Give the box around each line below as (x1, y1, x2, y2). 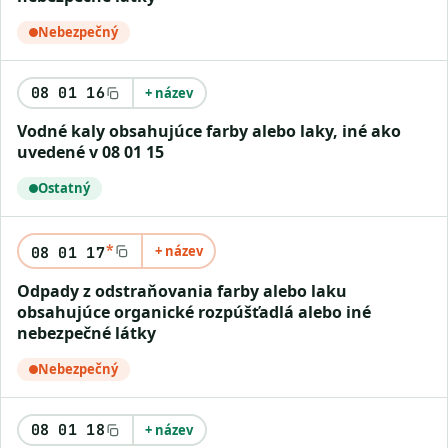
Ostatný (38, 179, 90, 197)
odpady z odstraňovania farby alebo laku (17, 280, 30, 302)
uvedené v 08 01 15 (17, 141, 164, 163)
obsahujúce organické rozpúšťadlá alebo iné (17, 301, 371, 323)
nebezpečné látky (17, 322, 156, 344)
